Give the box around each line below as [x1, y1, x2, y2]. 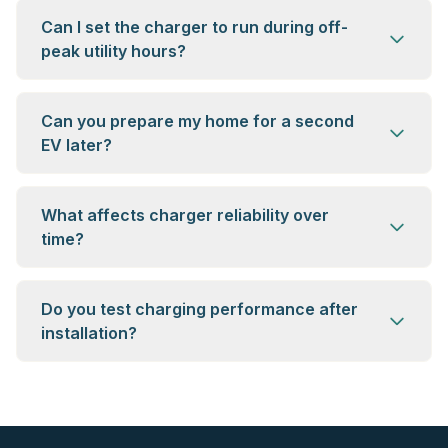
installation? [41, 323, 137, 343]
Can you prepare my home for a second [41, 111, 354, 131]
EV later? [41, 135, 112, 155]
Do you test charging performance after [41, 299, 358, 319]
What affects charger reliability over [41, 205, 329, 225]
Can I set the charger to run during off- [41, 17, 348, 37]
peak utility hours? [41, 41, 186, 61]
